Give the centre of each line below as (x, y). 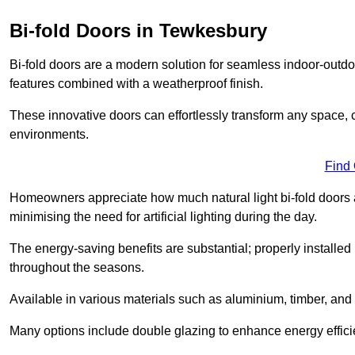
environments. (49, 134)
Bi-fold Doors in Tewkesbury (138, 30)
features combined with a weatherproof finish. (136, 83)
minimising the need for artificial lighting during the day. (163, 216)
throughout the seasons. (77, 267)
